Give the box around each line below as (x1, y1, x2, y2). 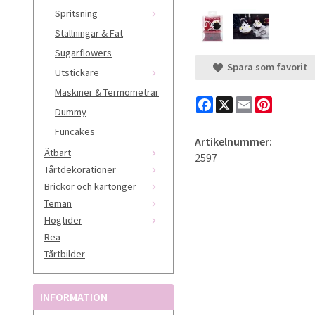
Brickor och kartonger (44, 179, 136, 193)
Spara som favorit (223, 60, 308, 73)
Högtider (44, 213, 82, 226)
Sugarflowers (55, 46, 112, 59)
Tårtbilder (44, 247, 85, 260)
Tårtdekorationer (44, 162, 116, 176)
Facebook (213, 94, 259, 109)
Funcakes (55, 124, 95, 138)
